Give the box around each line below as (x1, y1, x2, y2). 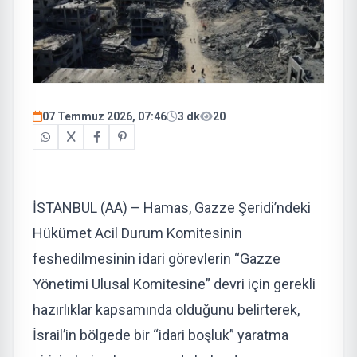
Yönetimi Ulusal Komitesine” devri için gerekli (33, 275, 316, 292)
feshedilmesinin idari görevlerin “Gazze (33, 249, 280, 267)
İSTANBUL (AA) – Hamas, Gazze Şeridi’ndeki (33, 198, 311, 216)
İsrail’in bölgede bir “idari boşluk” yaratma (33, 326, 288, 343)
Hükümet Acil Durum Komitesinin (33, 224, 242, 241)
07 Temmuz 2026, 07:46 (42, 109, 167, 123)
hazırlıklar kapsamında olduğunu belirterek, (33, 300, 300, 318)
